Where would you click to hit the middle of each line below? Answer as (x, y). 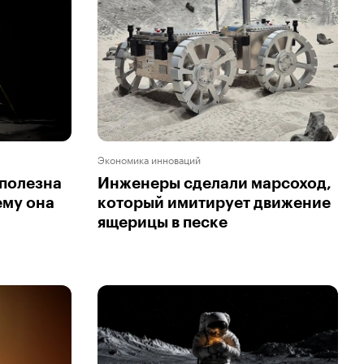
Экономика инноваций (149, 159)
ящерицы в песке (162, 223)
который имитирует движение (214, 203)
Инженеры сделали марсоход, (214, 184)
